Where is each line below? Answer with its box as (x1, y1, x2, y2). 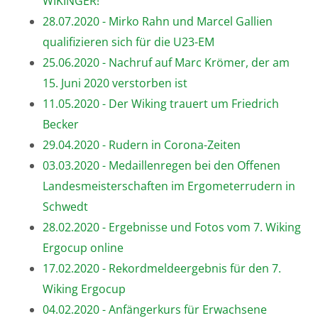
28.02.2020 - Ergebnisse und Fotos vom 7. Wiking (43, 219, 301, 235)
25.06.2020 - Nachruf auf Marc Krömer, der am (43, 54, 290, 70)
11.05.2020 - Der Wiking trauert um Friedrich (43, 95, 279, 111)
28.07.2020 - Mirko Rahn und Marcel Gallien (43, 13, 273, 29)
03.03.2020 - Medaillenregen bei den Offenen (43, 157, 280, 173)
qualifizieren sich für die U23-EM (43, 33, 214, 50)
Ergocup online (43, 239, 124, 256)
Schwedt (43, 198, 88, 214)
